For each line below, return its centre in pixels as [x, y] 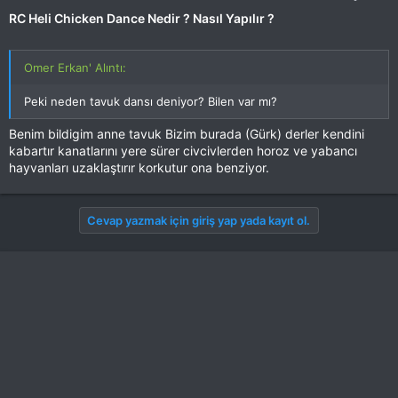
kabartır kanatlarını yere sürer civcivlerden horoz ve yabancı [183, 151]
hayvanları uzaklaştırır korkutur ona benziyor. [139, 167]
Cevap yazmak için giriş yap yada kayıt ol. [199, 220]
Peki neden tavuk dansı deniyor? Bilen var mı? [151, 101]
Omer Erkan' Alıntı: [75, 68]
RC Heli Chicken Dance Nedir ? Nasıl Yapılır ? [142, 18]
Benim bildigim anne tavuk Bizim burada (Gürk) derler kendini [187, 134]
